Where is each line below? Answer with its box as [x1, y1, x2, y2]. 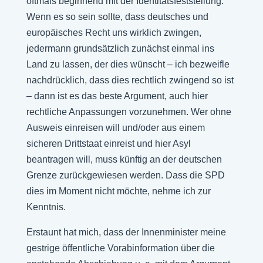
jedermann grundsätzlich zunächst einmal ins [26, 43, 214, 53]
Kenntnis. [26, 202, 66, 212]
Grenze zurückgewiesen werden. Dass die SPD [26, 170, 225, 180]
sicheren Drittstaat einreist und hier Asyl [26, 139, 191, 149]
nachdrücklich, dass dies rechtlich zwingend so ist [26, 75, 234, 85]
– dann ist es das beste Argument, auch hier [26, 91, 208, 101]
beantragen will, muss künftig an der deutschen [26, 154, 222, 164]
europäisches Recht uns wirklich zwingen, [26, 28, 201, 38]
